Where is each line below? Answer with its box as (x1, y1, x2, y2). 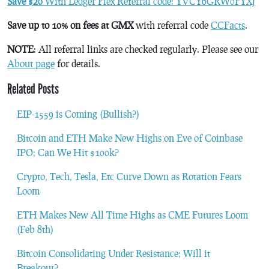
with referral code (133, 19, 211, 31)
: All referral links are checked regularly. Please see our (34, 43, 258, 55)
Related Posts (7, 80, 59, 97)
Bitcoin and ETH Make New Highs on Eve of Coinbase (17, 131, 243, 144)
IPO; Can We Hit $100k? (17, 146, 119, 158)
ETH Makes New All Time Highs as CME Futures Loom (17, 208, 248, 220)
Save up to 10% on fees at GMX (7, 19, 133, 31)
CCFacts (211, 19, 245, 31)
